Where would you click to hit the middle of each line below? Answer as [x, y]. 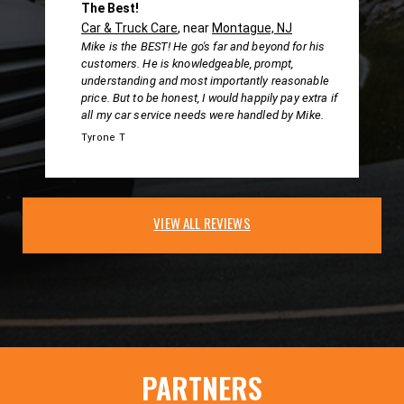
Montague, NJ [252, 28]
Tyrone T [103, 137]
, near [195, 28]
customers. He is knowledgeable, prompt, [188, 63]
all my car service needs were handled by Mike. [202, 115]
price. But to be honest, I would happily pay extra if [209, 97]
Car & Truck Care [129, 28]
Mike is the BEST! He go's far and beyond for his [203, 46]
